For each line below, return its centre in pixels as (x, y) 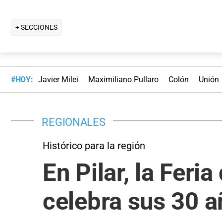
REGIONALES (74, 122)
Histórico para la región (94, 145)
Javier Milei (58, 80)
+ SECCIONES (36, 27)
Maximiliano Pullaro (123, 80)
